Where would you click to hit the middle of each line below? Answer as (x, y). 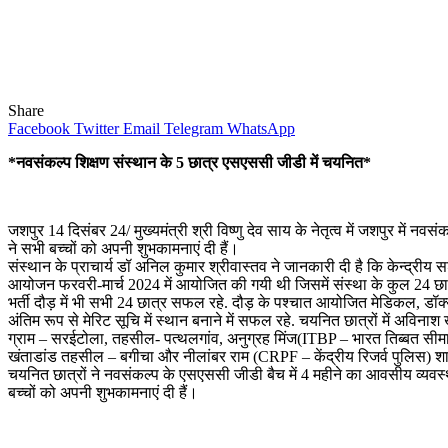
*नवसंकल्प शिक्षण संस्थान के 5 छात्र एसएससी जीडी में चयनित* (189, 162)
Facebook (39, 128)
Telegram (193, 128)
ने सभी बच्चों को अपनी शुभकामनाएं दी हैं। (123, 248)
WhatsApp (261, 128)
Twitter (96, 128)
